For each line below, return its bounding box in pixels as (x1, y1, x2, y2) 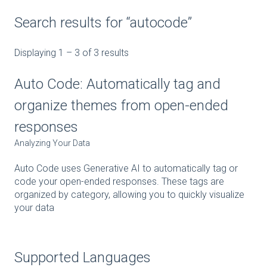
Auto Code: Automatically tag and (14, 75, 221, 92)
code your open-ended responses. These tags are (14, 176, 224, 188)
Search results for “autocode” (14, 14, 192, 31)
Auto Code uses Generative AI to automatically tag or (14, 163, 238, 175)
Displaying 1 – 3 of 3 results (14, 47, 129, 59)
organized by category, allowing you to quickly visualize (14, 189, 244, 201)
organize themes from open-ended (14, 97, 228, 114)
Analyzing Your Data (14, 138, 90, 148)
